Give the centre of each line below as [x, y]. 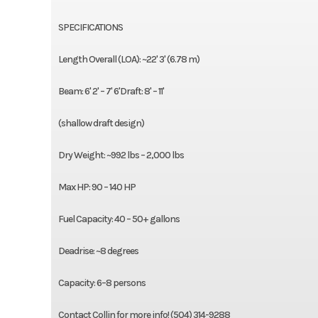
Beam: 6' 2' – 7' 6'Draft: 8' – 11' [111, 91]
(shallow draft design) [101, 123]
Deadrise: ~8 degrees [98, 251]
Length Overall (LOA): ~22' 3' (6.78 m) [128, 59]
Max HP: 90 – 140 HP [97, 187]
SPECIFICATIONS [90, 27]
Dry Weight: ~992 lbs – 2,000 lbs [121, 155]
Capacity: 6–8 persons [102, 283]
